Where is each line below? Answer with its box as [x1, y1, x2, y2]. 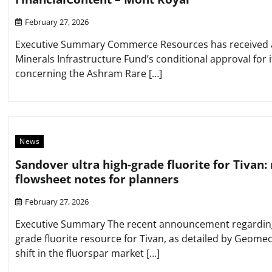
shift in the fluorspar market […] [15, 246, 160, 260]
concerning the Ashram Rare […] [15, 66, 162, 80]
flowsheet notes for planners [15, 171, 178, 188]
